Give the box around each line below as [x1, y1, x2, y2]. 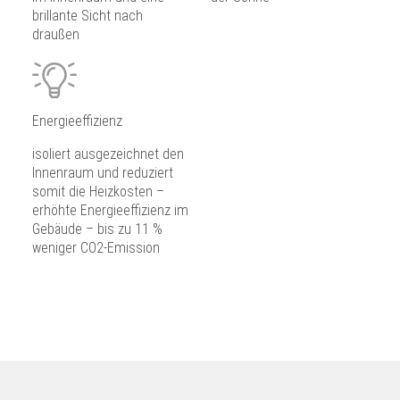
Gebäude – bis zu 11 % [32, 220, 162, 237]
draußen [32, 25, 79, 43]
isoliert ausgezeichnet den [32, 145, 184, 162]
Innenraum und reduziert [32, 163, 173, 181]
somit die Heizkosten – [32, 182, 164, 200]
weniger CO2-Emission [32, 238, 160, 256]
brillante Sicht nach [32, 6, 143, 24]
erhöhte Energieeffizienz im [32, 201, 188, 219]
